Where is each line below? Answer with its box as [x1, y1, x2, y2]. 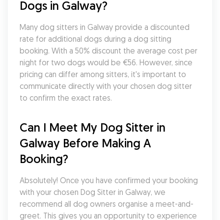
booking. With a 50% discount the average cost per [20, 46, 197, 55]
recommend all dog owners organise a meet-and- [20, 199, 193, 209]
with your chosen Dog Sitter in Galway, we [20, 187, 165, 197]
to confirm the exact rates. [20, 93, 112, 103]
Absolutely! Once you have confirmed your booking [20, 175, 198, 185]
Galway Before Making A [20, 136, 151, 150]
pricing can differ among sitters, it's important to [20, 69, 186, 79]
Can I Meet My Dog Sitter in [20, 120, 165, 135]
